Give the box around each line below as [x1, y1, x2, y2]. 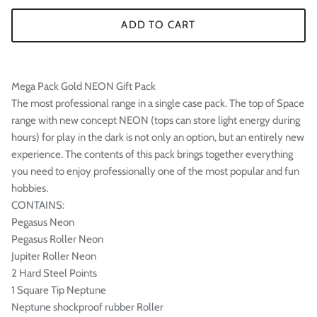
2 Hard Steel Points [11, 266, 97, 279]
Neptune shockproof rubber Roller [11, 300, 163, 313]
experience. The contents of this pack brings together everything [11, 147, 293, 161]
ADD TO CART [121, 18, 196, 32]
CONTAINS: [11, 198, 64, 212]
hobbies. [11, 181, 48, 195]
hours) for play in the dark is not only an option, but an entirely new [11, 130, 304, 144]
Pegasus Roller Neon [11, 232, 103, 246]
